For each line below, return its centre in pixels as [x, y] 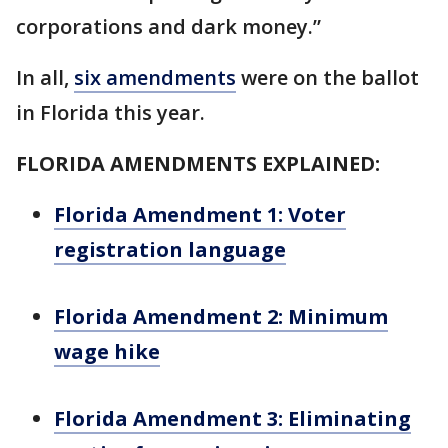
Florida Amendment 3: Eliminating [232, 418]
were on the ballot [327, 77]
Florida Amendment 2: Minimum [221, 316]
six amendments [155, 77]
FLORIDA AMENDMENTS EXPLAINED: [198, 163]
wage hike [107, 351]
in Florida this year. [110, 112]
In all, [45, 77]
